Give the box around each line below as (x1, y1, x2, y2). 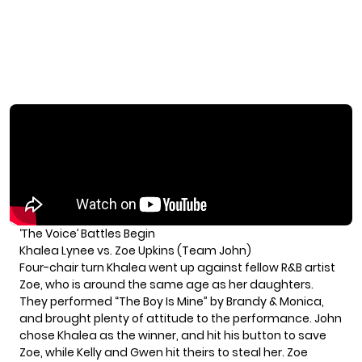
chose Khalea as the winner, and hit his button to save (19, 326, 326, 343)
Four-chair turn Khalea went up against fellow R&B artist (19, 259, 335, 276)
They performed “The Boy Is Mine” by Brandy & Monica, (19, 293, 324, 309)
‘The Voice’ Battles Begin (19, 225, 155, 242)
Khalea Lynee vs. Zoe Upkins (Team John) (19, 242, 251, 259)
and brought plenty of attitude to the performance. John (19, 309, 342, 326)
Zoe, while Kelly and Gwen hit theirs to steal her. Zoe (19, 343, 308, 360)
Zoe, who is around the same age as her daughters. (19, 276, 314, 293)
